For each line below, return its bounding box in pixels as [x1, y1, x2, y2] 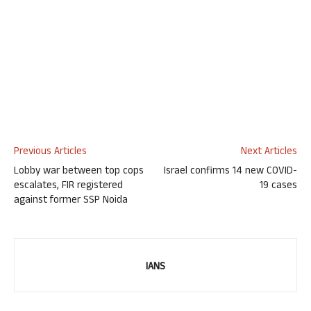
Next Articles [241, 144, 297, 161]
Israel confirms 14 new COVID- [164, 163, 297, 180]
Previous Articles [14, 144, 87, 161]
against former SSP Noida [14, 192, 128, 210]
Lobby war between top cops [14, 163, 144, 180]
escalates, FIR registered [14, 178, 123, 195]
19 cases [260, 178, 297, 195]
